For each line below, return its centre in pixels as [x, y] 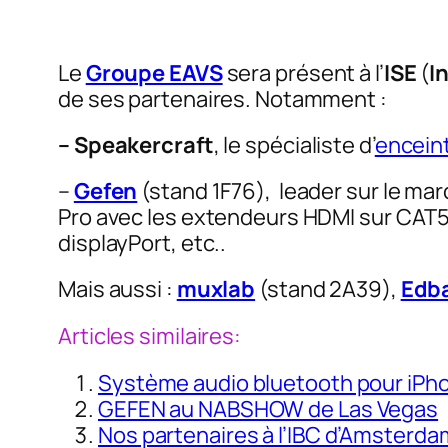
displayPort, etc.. [142, 242]
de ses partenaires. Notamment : [222, 98]
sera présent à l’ [303, 72]
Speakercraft [143, 144]
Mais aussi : [115, 288]
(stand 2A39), [330, 288]
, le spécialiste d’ [294, 144]
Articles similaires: [149, 335]
